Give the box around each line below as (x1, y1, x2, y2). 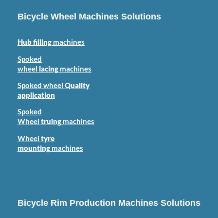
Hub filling (17, 38, 52, 47)
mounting (17, 144, 50, 152)
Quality (64, 81, 90, 90)
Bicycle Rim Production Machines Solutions (17, 198, 200, 208)
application (17, 91, 55, 99)
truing (40, 117, 61, 126)
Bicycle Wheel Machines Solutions (17, 12, 161, 22)
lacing (38, 64, 58, 73)
